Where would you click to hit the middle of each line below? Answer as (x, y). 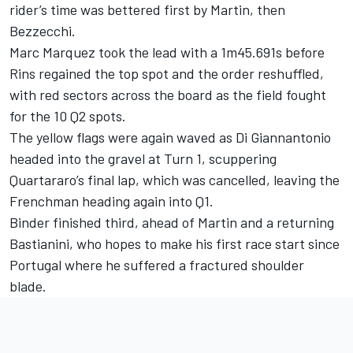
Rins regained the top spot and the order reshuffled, (167, 73)
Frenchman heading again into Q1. (111, 201)
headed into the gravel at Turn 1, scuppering (143, 158)
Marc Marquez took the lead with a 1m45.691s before (167, 52)
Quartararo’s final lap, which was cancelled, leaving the (175, 179)
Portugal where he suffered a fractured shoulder (157, 264)
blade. (28, 286)
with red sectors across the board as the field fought (168, 94)
